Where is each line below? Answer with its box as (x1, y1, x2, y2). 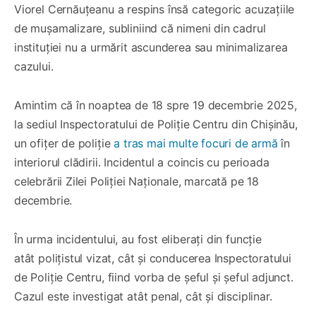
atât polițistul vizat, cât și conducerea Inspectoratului (14, 250, 291, 265)
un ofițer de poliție (14, 135, 114, 150)
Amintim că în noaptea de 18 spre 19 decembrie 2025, (14, 97, 297, 112)
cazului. (14, 59, 54, 73)
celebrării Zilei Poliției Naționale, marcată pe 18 (14, 174, 260, 188)
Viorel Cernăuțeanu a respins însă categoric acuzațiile (14, 1, 295, 16)
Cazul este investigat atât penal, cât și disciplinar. (14, 288, 272, 303)
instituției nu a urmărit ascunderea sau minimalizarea (14, 39, 288, 54)
